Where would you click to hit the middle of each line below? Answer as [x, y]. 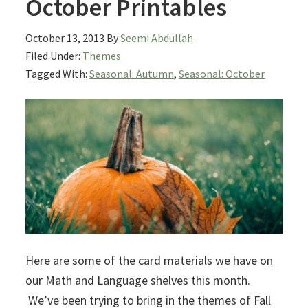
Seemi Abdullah [157, 37]
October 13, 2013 [65, 37]
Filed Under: [54, 55]
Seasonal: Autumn [132, 73]
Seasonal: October [222, 73]
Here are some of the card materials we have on [150, 260]
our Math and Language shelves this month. [138, 280]
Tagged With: [58, 73]
